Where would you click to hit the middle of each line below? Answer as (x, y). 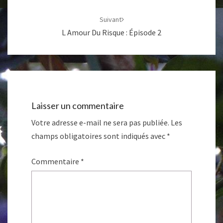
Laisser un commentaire (78, 106)
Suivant (110, 19)
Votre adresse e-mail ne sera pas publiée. (100, 123)
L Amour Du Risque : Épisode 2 (111, 32)
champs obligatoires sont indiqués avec (99, 136)
